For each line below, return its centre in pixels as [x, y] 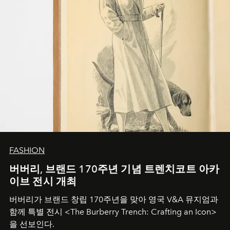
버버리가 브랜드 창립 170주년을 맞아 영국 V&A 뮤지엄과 [114, 200]
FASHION [27, 150]
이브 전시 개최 [43, 181]
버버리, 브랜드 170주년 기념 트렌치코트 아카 [114, 169]
